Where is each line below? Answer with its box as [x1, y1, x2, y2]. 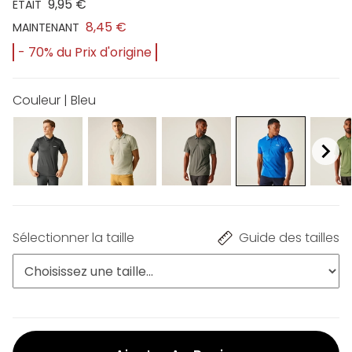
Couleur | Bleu [13, 90, 96, 109]
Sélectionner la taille [13, 229, 134, 247]
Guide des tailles [239, 229, 339, 247]
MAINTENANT [13, 19, 79, 35]
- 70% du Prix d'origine [18, 42, 152, 61]
